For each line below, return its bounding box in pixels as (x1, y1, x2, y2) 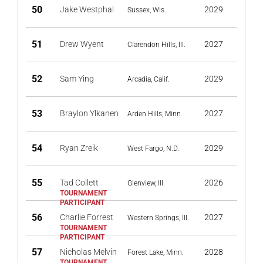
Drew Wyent (60, 39, 104, 49)
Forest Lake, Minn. (127, 248, 184, 257)
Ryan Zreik (60, 143, 98, 153)
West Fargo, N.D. (127, 144, 179, 153)
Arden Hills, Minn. (127, 110, 183, 118)
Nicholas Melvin (60, 247, 117, 257)
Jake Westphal (60, 5, 114, 14)
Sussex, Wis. (127, 6, 166, 14)
